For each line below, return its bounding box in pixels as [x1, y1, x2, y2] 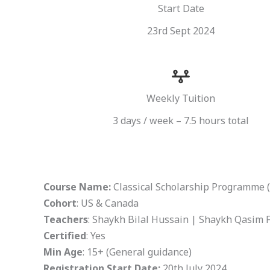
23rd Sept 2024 [147, 24, 215, 37]
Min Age [43, 245, 83, 259]
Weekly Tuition [146, 91, 215, 105]
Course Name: [43, 180, 113, 193]
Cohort [43, 196, 77, 210]
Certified [43, 229, 86, 242]
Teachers [43, 213, 88, 226]
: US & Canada [77, 196, 139, 210]
